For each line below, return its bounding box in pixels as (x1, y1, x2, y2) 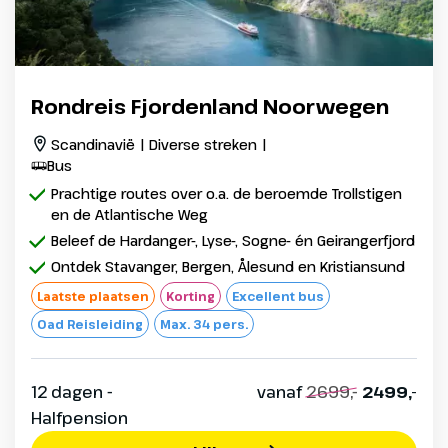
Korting (166, 288, 215, 305)
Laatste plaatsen (37, 288, 149, 305)
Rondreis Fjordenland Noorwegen (31, 93, 389, 121)
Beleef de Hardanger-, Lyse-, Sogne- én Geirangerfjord (51, 231, 415, 251)
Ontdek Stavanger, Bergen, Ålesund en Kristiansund (51, 257, 405, 277)
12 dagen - (31, 381, 113, 404)
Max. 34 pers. (160, 316, 248, 333)
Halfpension (31, 407, 128, 430)
